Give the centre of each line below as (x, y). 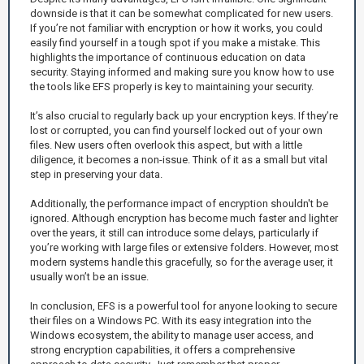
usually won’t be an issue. (89, 276)
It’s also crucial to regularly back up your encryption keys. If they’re (184, 115)
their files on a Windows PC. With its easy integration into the (171, 320)
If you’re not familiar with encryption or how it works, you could (176, 28)
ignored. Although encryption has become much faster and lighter (184, 218)
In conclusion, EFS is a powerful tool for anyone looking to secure (184, 305)
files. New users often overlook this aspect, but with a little (166, 145)
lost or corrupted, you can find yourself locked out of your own (176, 130)
